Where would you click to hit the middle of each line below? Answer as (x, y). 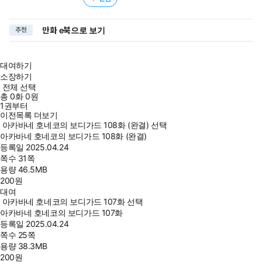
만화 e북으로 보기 (74, 30)
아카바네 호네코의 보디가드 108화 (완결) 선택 (85, 125)
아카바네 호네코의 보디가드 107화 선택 (73, 201)
